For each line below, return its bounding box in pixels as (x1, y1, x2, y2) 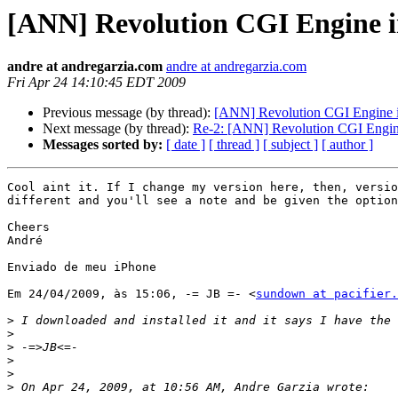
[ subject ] (263, 137, 318, 153)
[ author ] (322, 137, 373, 153)
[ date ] (166, 137, 205, 153)
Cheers (7, 220, 50, 235)
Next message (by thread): (43, 121, 193, 137)
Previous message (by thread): (43, 105, 214, 121)
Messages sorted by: (43, 137, 163, 153)
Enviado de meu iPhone (7, 260, 156, 275)
